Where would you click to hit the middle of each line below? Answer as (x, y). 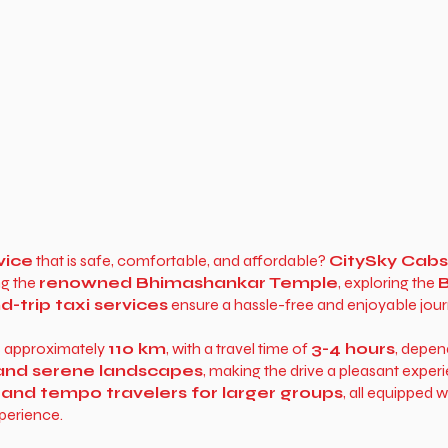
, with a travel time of (238, 348)
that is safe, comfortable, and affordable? (180, 260)
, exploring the (387, 282)
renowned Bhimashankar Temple (188, 282)
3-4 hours (352, 348)
